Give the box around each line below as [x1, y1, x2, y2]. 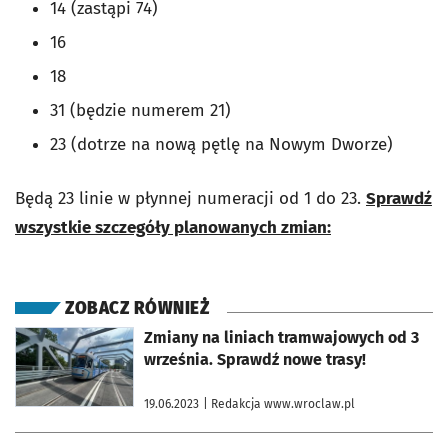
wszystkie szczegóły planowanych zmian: [15, 216, 331, 238]
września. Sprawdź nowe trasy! [144, 349, 366, 369]
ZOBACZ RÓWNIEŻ [65, 297, 209, 319]
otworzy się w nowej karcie [14, 326, 161, 341]
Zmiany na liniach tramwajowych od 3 [144, 327, 419, 347]
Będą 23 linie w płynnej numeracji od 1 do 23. [15, 187, 366, 209]
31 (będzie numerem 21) [50, 99, 231, 121]
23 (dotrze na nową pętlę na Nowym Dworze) [50, 133, 393, 155]
